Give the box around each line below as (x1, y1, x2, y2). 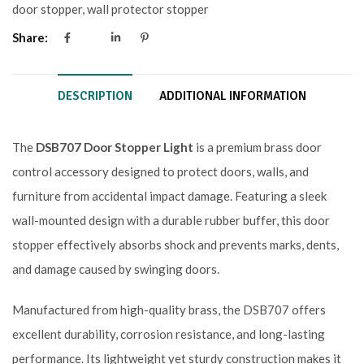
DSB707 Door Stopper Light (36, 140, 193, 155)
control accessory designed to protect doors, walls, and (12, 164, 309, 180)
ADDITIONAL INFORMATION (159, 89, 306, 104)
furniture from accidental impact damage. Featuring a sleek (12, 188, 327, 204)
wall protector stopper (87, 2, 209, 16)
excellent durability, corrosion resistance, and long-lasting (12, 327, 325, 342)
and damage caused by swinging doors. (12, 262, 219, 277)
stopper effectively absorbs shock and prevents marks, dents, (12, 237, 339, 253)
